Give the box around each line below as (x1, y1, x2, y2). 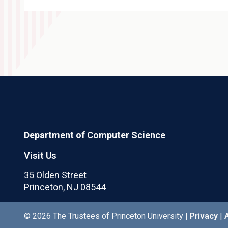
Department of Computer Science (24, 129, 166, 140)
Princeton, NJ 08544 (24, 181, 106, 192)
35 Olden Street (24, 169, 87, 180)
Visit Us (24, 150, 57, 161)
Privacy (190, 211, 218, 221)
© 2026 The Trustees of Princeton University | (24, 211, 190, 221)
